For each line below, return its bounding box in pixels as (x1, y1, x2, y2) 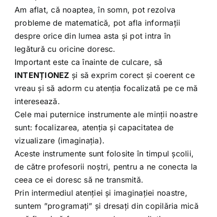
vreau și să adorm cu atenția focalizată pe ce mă (14, 83, 198, 93)
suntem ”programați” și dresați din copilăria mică (14, 201, 199, 211)
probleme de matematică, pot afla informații (14, 17, 181, 28)
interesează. (14, 96, 60, 106)
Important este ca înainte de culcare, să (14, 57, 163, 67)
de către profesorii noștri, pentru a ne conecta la (14, 161, 197, 171)
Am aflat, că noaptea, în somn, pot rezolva (14, 4, 176, 15)
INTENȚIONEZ (14, 70, 72, 80)
